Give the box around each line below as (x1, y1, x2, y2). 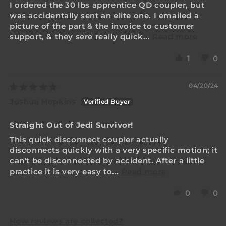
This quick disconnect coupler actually (10, 134, 169, 144)
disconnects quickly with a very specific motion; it (10, 145, 218, 155)
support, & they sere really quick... (10, 31, 153, 41)
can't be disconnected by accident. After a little (10, 155, 205, 165)
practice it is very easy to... (10, 166, 122, 176)
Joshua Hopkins (10, 96, 76, 106)
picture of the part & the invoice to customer (10, 21, 195, 31)
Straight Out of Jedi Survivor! (10, 120, 133, 130)
